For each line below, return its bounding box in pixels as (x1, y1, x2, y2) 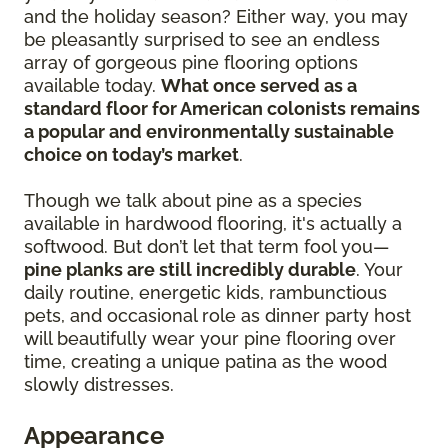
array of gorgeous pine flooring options (24, 52, 358, 74)
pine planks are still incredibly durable (24, 259, 356, 281)
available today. (24, 75, 161, 97)
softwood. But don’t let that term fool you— (24, 236, 389, 258)
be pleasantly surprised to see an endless (24, 29, 380, 51)
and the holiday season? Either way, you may (24, 6, 408, 28)
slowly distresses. (24, 374, 179, 396)
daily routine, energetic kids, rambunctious (24, 282, 387, 304)
